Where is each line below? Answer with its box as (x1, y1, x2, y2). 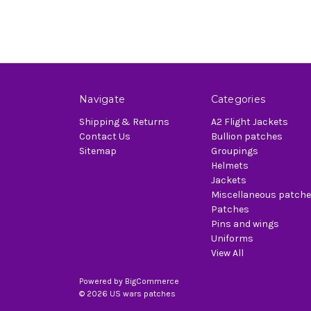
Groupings (210, 144, 258, 157)
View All (210, 246, 244, 259)
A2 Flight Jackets (210, 115, 288, 128)
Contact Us (79, 130, 131, 142)
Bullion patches (210, 130, 283, 142)
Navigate (79, 92, 125, 106)
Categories (210, 92, 265, 106)
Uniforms (210, 232, 253, 244)
